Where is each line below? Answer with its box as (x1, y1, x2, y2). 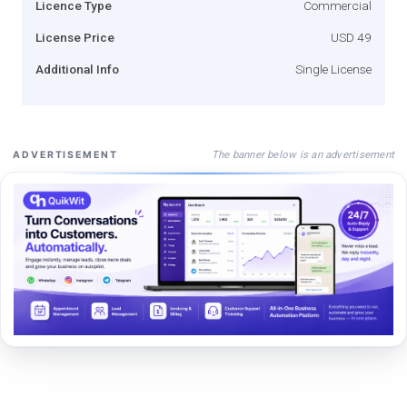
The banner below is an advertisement (211, 147, 394, 161)
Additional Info (35, 61, 119, 76)
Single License (295, 61, 372, 76)
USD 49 (331, 29, 372, 45)
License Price (35, 29, 114, 45)
